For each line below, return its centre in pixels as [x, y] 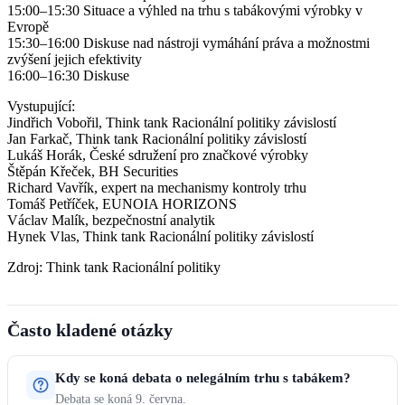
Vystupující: [41, 106]
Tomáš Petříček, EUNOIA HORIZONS [122, 203]
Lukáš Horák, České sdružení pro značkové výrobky [158, 155]
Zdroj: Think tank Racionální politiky [114, 267]
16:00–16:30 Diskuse [72, 75]
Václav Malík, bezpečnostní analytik [111, 220]
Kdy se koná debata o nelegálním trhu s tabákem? [203, 378]
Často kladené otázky [90, 330]
